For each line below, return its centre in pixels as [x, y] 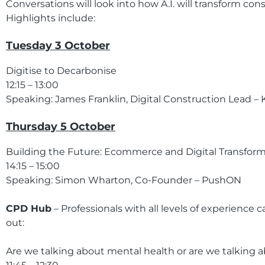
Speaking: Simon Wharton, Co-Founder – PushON [124, 180]
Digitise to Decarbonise [61, 71]
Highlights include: [51, 18]
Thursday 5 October [61, 127]
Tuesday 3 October [58, 46]
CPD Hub [29, 209]
